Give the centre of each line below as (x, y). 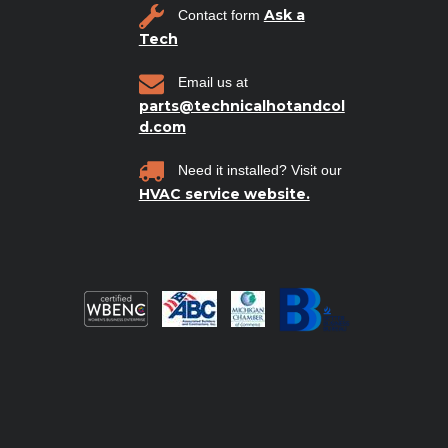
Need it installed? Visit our (257, 169)
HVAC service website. (224, 193)
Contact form (218, 14)
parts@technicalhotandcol (241, 105)
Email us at (210, 81)
